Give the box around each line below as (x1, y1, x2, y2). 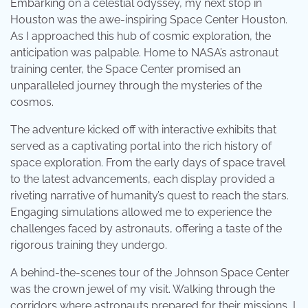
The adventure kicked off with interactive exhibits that (10, 122, 276, 136)
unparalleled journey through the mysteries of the (10, 78, 262, 92)
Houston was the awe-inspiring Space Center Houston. (10, 12, 287, 26)
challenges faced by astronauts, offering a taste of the (10, 221, 282, 235)
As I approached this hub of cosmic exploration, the (10, 29, 271, 43)
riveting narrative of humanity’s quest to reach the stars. (10, 188, 289, 202)
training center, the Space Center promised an (10, 62, 241, 76)
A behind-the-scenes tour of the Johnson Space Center (10, 265, 289, 279)
